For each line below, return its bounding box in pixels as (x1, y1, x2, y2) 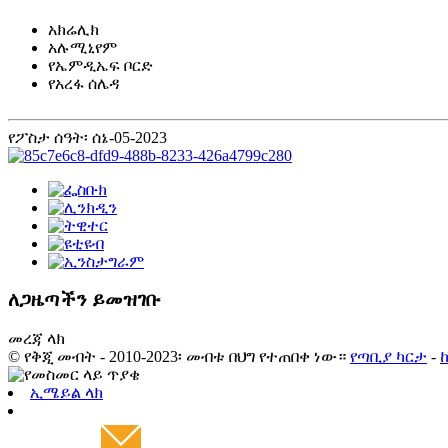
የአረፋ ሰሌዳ (48, 74, 119, 92)
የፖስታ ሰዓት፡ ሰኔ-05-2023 (8, 128, 167, 146)
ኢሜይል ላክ (30, 384, 103, 402)
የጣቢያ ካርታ (350, 348, 427, 366)
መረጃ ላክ (8, 330, 65, 348)
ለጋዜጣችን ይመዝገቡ (8, 289, 160, 311)
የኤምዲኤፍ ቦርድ (48, 56, 153, 74)
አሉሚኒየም (48, 38, 117, 56)
